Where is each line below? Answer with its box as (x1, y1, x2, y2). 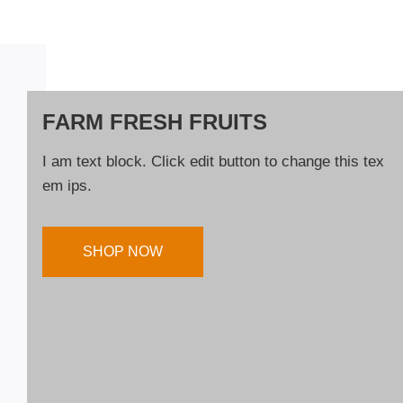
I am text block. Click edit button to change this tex (42, 152, 384, 170)
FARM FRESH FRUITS (42, 109, 267, 134)
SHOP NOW (83, 243, 163, 259)
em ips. (42, 176, 92, 194)
